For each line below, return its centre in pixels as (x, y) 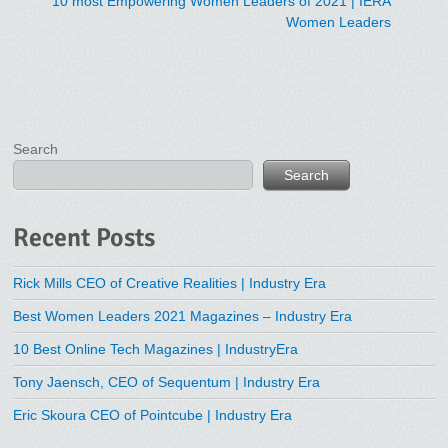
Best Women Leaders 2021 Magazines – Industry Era (183, 316)
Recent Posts (84, 237)
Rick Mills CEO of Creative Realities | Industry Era (170, 283)
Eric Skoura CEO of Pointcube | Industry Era (153, 415)
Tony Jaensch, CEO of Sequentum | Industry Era (167, 382)
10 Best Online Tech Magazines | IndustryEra (156, 349)
